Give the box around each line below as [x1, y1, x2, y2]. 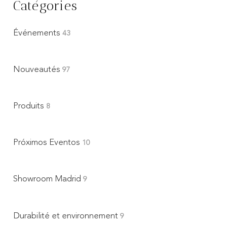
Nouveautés [13, 65, 62, 74]
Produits [13, 101, 46, 110]
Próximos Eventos [13, 138, 82, 147]
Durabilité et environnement [13, 211, 120, 220]
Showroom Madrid [13, 175, 83, 184]
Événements [13, 28, 62, 37]
